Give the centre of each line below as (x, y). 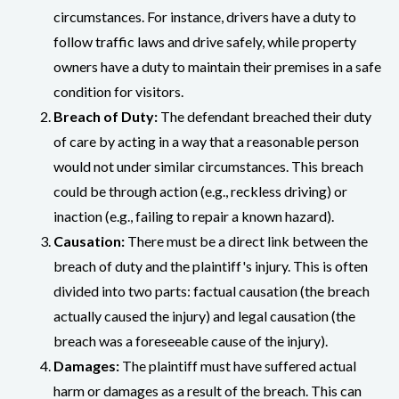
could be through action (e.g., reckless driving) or (200, 191)
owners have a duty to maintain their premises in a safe (217, 66)
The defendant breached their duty (265, 116)
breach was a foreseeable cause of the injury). (191, 340)
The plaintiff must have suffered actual (238, 365)
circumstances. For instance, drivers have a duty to (205, 16)
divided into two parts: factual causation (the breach (212, 290)
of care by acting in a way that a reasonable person (206, 141)
